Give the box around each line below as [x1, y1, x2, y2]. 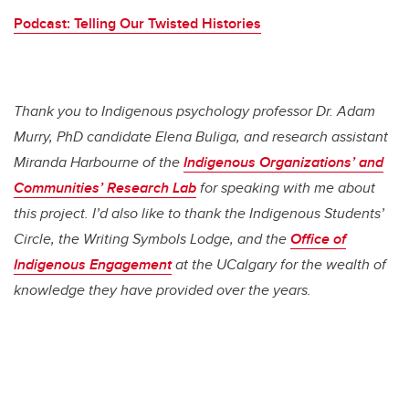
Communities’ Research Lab [14, 177, 196, 199]
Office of [290, 228, 346, 250]
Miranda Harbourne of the [14, 152, 184, 173]
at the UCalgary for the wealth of [172, 254, 386, 276]
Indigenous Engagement [14, 254, 172, 276]
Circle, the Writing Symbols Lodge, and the [14, 228, 290, 250]
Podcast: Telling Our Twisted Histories [14, 13, 261, 35]
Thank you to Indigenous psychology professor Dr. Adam [14, 100, 375, 122]
